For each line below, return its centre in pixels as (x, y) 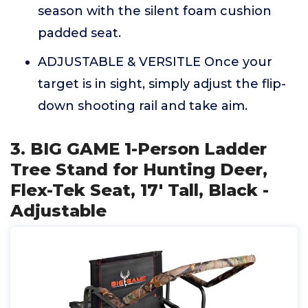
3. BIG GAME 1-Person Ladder (139, 149)
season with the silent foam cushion (155, 11)
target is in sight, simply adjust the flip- (162, 84)
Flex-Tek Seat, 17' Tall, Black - (140, 190)
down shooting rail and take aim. (143, 106)
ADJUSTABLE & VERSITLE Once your (155, 62)
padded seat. (79, 33)
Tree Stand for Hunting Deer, (139, 169)
